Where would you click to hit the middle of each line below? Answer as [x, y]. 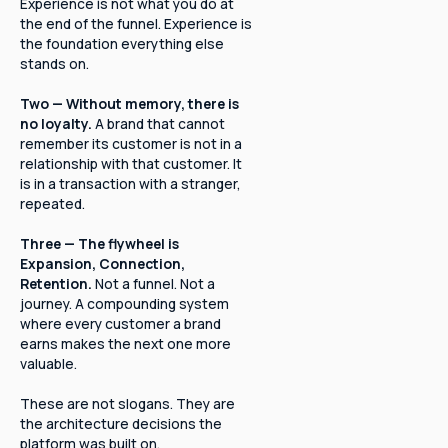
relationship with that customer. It [130, 163]
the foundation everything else [121, 43]
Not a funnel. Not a [154, 283]
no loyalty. [57, 123]
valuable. [48, 363]
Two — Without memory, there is [129, 103]
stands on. [54, 63]
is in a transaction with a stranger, [130, 183]
